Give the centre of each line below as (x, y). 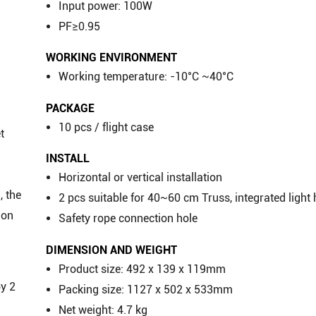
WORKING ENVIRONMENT (112, 58)
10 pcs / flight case (107, 127)
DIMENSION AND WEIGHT (112, 250)
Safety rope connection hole (128, 219)
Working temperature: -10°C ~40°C (146, 77)
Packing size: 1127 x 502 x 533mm (146, 289)
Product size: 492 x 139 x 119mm (142, 269)
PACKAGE (71, 108)
